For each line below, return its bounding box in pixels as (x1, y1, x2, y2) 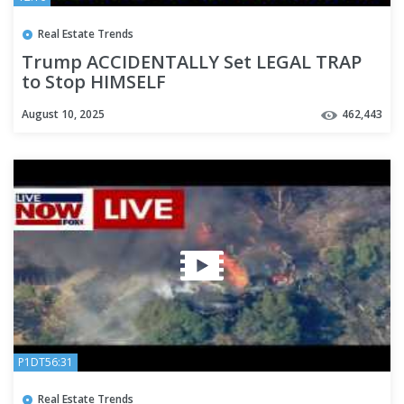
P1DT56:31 (18, 353, 73, 370)
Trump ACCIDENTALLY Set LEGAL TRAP (22, 50, 362, 75)
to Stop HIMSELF (22, 69, 166, 95)
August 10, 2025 (22, 106, 105, 122)
